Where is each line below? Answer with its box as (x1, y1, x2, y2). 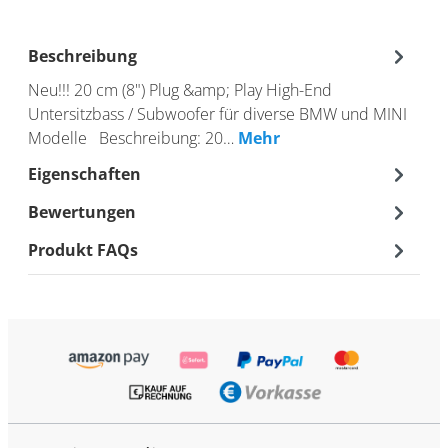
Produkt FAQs (28, 238, 138, 261)
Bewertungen (28, 200, 136, 223)
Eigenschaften (28, 162, 141, 185)
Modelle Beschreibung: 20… (28, 126, 238, 149)
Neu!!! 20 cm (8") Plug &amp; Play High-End (28, 78, 332, 101)
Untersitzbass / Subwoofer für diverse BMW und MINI (28, 102, 407, 125)
